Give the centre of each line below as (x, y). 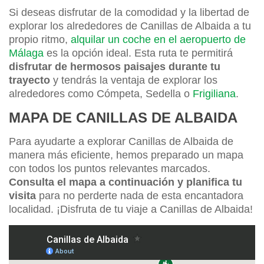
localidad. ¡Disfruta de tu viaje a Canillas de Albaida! (131, 209)
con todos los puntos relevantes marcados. (110, 168)
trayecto (29, 80)
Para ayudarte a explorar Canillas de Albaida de (121, 141)
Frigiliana (214, 93)
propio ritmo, (40, 39)
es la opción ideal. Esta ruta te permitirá (138, 53)
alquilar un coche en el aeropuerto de (158, 39)
